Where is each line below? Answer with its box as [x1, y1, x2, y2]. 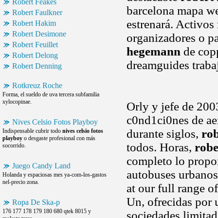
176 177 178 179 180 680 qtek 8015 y [2, 208, 91, 215]
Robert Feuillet [12, 40, 58, 49]
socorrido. [2, 142, 26, 149]
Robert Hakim [12, 19, 56, 27]
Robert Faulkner [12, 8, 62, 17]
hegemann [127, 45, 181, 58]
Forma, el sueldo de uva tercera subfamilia [2, 91, 99, 98]
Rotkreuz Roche [12, 81, 62, 90]
